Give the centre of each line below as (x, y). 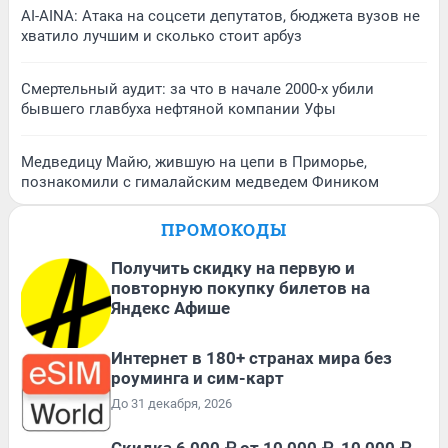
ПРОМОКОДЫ (224, 229)
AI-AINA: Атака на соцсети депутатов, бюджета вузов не (220, 15)
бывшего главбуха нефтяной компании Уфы (178, 108)
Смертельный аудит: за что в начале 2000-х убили (197, 88)
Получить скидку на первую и (233, 267)
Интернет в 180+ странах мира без (251, 357)
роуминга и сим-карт (197, 377)
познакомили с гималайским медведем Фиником (200, 181)
